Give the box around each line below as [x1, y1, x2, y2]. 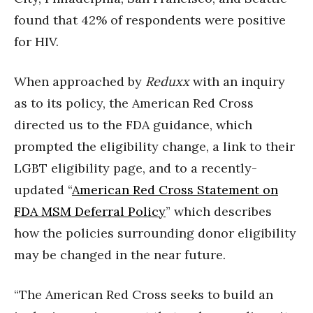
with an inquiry [189, 73, 285, 89]
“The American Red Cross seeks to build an [14, 286, 273, 303]
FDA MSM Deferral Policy [14, 203, 166, 219]
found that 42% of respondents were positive [14, 11, 286, 28]
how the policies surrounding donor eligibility [14, 224, 296, 241]
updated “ [14, 181, 72, 198]
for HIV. [14, 33, 59, 50]
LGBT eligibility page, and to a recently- [14, 159, 257, 176]
